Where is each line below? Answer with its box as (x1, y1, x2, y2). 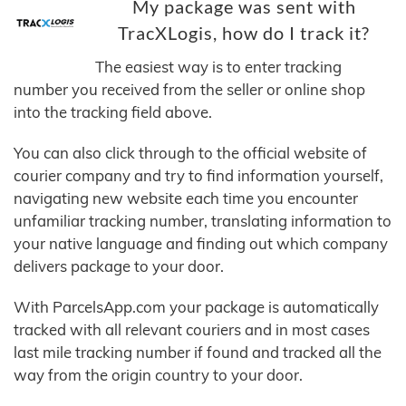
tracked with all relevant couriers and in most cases (14, 320, 370, 340)
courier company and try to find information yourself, (14, 166, 383, 186)
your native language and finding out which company (14, 234, 388, 254)
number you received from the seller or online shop (14, 80, 365, 100)
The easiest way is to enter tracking (95, 57, 342, 77)
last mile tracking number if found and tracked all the (14, 343, 382, 362)
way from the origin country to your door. (14, 365, 303, 385)
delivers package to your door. (14, 256, 224, 276)
